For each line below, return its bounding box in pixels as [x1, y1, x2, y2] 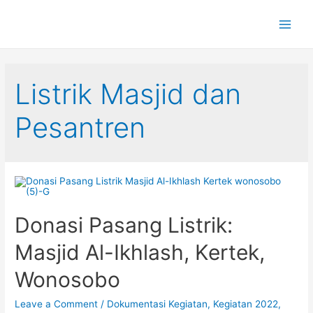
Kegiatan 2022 [213, 298, 279, 310]
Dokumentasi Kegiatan [107, 298, 208, 310]
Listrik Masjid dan [15, 77, 242, 112]
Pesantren [15, 110, 146, 145]
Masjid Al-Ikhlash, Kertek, [15, 239, 265, 265]
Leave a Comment [15, 298, 99, 310]
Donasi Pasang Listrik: [15, 212, 233, 238]
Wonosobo [15, 266, 121, 292]
